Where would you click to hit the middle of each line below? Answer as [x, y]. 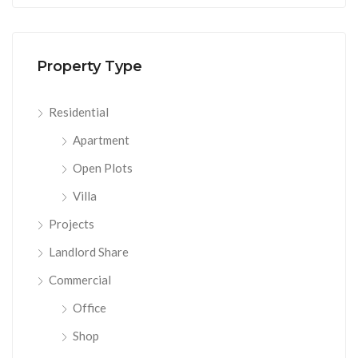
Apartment [101, 139]
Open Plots [103, 167]
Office [89, 307]
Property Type [89, 66]
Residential [79, 111]
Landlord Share [89, 251]
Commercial [80, 279]
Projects [72, 223]
